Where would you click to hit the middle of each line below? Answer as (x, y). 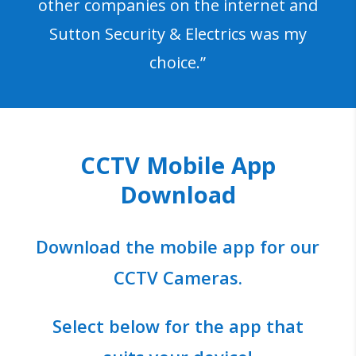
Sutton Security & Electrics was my (178, 33)
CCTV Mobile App (178, 164)
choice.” (178, 62)
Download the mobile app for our (178, 246)
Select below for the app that (178, 325)
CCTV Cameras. (178, 277)
